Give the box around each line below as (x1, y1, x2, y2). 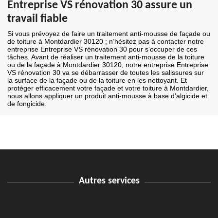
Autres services (78, 176, 140, 186)
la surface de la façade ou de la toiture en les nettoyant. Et (7, 76, 187, 85)
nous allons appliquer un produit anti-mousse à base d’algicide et (7, 92, 207, 100)
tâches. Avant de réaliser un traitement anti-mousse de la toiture (7, 53, 204, 61)
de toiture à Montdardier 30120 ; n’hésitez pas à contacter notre (7, 37, 204, 46)
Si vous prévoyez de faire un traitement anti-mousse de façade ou (7, 30, 210, 38)
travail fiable (7, 13, 68, 25)
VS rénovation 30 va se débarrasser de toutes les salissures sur (7, 69, 204, 77)
